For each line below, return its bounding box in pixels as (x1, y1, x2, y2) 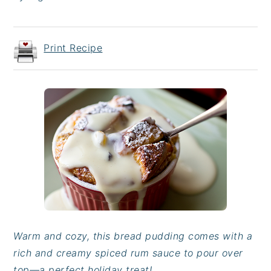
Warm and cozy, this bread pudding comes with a (13, 230, 253, 243)
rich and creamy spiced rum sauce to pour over (13, 247, 243, 260)
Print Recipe (44, 41, 103, 54)
